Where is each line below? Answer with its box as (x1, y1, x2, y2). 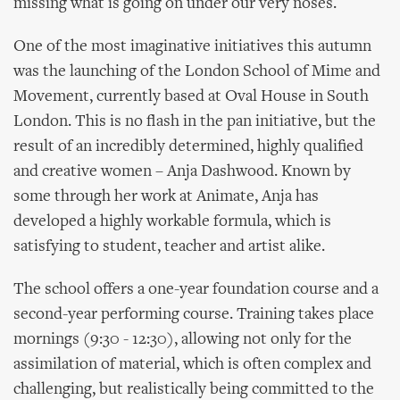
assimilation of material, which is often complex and (13, 356, 371, 373)
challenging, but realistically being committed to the (13, 381, 374, 398)
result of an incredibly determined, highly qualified (13, 138, 363, 155)
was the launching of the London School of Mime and (13, 63, 380, 80)
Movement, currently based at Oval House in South (13, 88, 369, 105)
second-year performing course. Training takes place (13, 306, 374, 323)
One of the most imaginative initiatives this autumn (13, 38, 371, 55)
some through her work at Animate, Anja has (13, 188, 319, 205)
